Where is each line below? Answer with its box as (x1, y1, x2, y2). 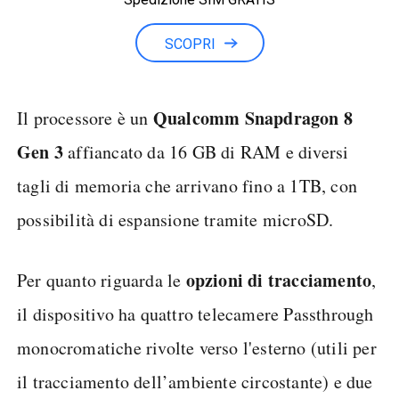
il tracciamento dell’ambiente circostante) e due (17, 370, 373, 394)
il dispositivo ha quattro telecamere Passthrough (17, 302, 374, 326)
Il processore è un (17, 106, 153, 130)
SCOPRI (164, 36, 216, 53)
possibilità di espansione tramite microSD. (17, 208, 334, 232)
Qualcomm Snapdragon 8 (152, 105, 354, 131)
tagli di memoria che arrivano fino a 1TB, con (17, 174, 358, 198)
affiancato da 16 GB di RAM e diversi (63, 140, 349, 164)
